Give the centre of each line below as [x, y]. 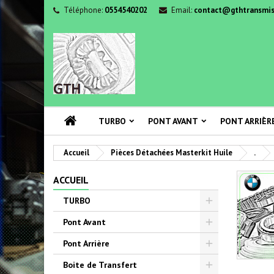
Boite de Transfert [100, 265]
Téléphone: [83, 10]
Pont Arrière [86, 243]
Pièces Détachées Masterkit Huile [172, 153]
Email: [182, 10]
